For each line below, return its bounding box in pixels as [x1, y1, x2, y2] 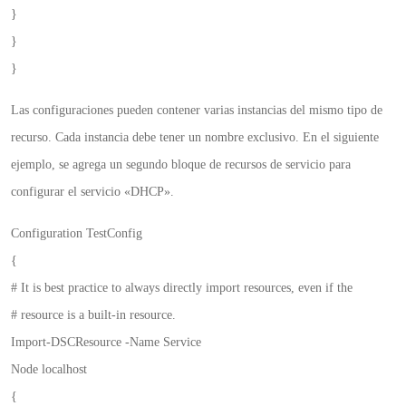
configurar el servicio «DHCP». [11, 185, 174, 198]
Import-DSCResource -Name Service [11, 335, 201, 349]
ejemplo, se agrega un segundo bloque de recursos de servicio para [11, 158, 351, 171]
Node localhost [11, 362, 87, 376]
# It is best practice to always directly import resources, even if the [11, 281, 353, 295]
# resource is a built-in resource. [11, 308, 176, 322]
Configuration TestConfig [11, 227, 142, 240]
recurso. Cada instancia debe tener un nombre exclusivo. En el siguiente [11, 130, 379, 144]
